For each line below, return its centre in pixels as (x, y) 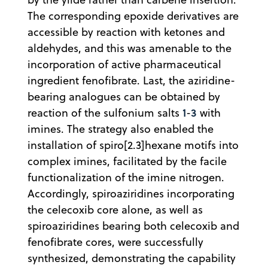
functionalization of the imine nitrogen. (126, 178)
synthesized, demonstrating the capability (132, 258)
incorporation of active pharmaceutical (124, 65)
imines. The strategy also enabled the (121, 129)
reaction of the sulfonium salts (105, 113)
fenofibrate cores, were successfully (115, 242)
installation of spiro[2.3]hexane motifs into (133, 145)
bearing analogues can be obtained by (124, 97)
